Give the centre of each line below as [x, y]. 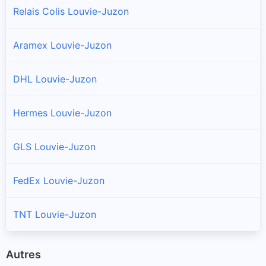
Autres [23, 254]
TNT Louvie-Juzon [55, 214]
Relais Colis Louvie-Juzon [71, 11]
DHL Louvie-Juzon [55, 79]
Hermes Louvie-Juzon [62, 113]
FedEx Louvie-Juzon [59, 180]
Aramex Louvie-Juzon [62, 45]
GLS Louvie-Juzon [54, 146]
